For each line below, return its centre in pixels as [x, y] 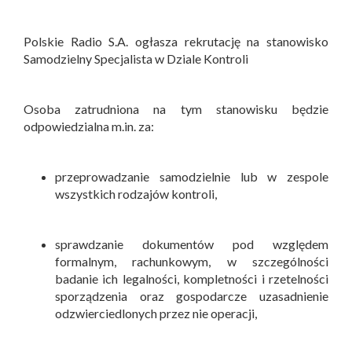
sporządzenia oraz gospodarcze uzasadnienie [192, 296]
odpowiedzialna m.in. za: [89, 126]
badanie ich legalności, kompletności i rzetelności [192, 279]
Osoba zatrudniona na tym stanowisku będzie [176, 109]
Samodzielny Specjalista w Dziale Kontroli [137, 59]
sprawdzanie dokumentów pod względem [192, 244]
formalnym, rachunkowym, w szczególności [192, 262]
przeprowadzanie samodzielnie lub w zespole [192, 177]
